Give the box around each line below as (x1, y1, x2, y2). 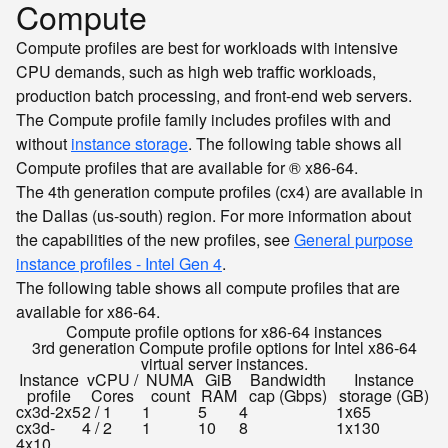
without (16, 132, 71, 155)
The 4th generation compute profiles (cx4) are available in (16, 180, 423, 203)
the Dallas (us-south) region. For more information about (16, 204, 411, 227)
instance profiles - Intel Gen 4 (16, 252, 222, 275)
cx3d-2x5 (16, 400, 81, 423)
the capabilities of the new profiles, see (16, 228, 294, 251)
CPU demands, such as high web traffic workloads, (16, 60, 376, 83)
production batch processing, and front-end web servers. (16, 84, 412, 107)
